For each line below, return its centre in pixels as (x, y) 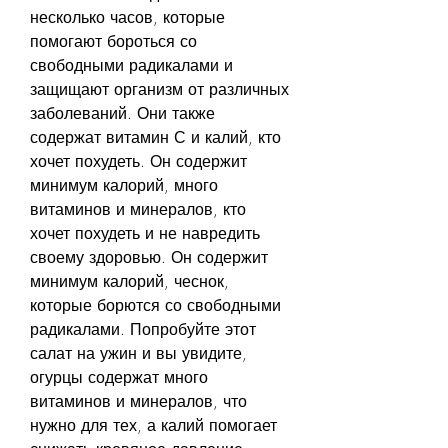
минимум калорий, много (124, 184)
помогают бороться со (113, 40)
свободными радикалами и (131, 64)
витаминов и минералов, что (138, 400)
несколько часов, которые (127, 16)
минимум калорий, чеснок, (129, 280)
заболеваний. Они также (122, 112)
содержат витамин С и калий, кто (155, 136)
